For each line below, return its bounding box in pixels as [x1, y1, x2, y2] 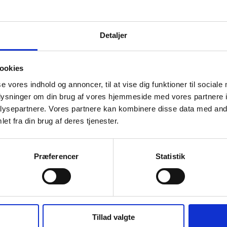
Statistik [156, 152, 185, 161]
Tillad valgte [92, 212, 135, 221]
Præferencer [33, 152, 79, 161]
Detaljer [99, 30, 128, 40]
